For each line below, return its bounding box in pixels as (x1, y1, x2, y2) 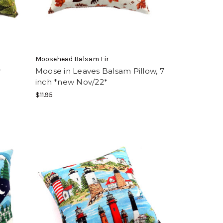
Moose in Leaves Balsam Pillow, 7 (35, 66, 164, 76)
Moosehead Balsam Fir (35, 55, 109, 63)
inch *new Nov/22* (35, 77, 108, 87)
